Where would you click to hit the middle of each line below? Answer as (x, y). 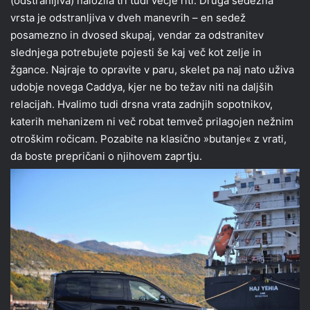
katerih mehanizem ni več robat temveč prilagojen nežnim (152, 121)
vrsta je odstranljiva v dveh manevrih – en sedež (128, 17)
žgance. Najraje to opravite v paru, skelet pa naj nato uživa (152, 69)
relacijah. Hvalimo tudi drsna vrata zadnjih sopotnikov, (142, 104)
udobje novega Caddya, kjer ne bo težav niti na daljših (142, 86)
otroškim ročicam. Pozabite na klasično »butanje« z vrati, (148, 138)
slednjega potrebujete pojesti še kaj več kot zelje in (136, 52)
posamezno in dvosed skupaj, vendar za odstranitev (137, 35)
